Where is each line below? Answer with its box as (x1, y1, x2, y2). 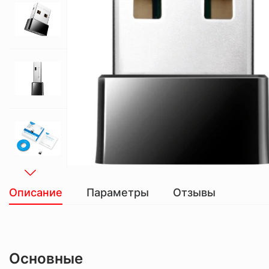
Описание (9, 186, 62, 199)
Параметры (86, 186, 149, 199)
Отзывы (173, 186, 216, 199)
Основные (9, 250, 83, 267)
